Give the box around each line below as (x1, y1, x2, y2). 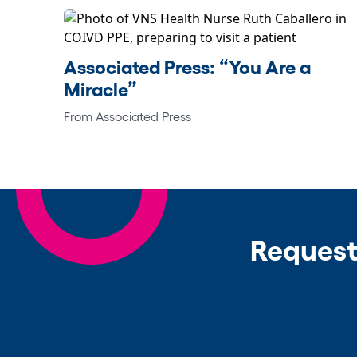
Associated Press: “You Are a (64, 56, 311, 78)
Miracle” (64, 78, 137, 100)
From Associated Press (64, 108, 191, 124)
